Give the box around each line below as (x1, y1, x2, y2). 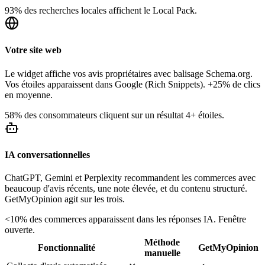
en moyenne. (5, 89, 53, 100)
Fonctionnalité (37, 243, 95, 253)
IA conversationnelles (5, 149, 90, 160)
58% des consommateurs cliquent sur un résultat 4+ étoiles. (5, 109, 224, 120)
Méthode (144, 237, 180, 248)
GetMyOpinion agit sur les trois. (5, 194, 125, 205)
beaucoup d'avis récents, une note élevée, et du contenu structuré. (5, 183, 247, 194)
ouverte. (5, 225, 35, 235)
